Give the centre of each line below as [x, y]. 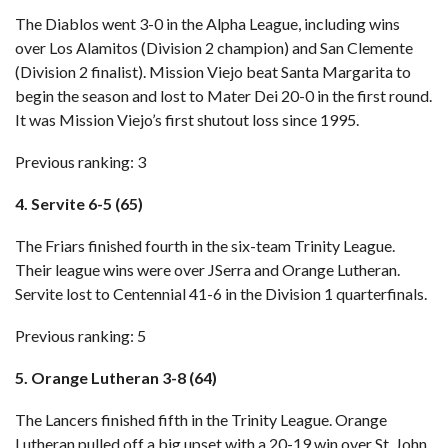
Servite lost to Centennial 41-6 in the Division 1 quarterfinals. [221, 293]
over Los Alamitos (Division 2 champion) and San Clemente [214, 47]
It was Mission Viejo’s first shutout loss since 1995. [187, 119]
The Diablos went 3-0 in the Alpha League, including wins [207, 23]
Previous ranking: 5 [80, 335]
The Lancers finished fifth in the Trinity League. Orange [201, 419]
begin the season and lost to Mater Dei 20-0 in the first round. [223, 95]
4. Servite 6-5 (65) [79, 203]
